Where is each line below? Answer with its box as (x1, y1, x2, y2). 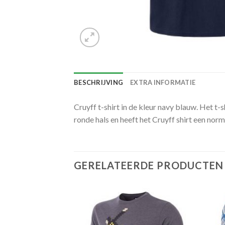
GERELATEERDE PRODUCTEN (74, 159, 223, 171)
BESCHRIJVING (74, 78, 124, 86)
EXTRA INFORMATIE (130, 78, 196, 86)
